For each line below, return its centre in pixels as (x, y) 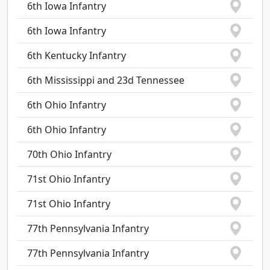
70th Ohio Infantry (69, 154)
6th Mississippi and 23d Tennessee (106, 80)
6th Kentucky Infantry (77, 55)
